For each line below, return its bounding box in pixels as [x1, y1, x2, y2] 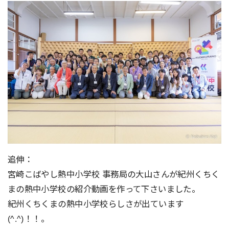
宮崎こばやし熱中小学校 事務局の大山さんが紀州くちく [7, 169, 220, 179]
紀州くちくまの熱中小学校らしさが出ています [7, 199, 184, 209]
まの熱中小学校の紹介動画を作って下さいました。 [7, 184, 200, 194]
